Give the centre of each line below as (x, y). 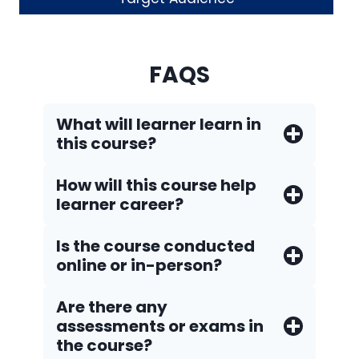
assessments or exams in (160, 326)
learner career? (120, 204)
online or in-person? (139, 265)
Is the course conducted (155, 246)
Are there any (112, 307)
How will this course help (156, 185)
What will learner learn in (159, 124)
